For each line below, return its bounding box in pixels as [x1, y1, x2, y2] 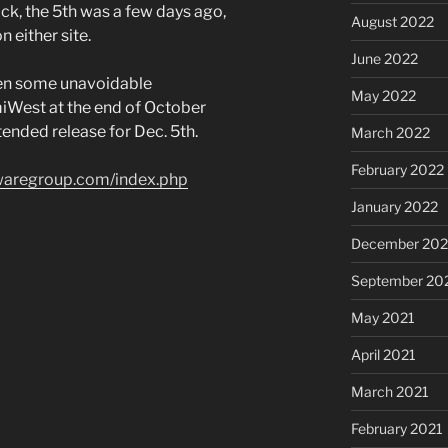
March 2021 [350, 382, 429, 400]
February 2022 [350, 160, 444, 178]
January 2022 [350, 197, 438, 215]
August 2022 [350, 12, 434, 30]
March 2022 [350, 123, 430, 141]
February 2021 [350, 419, 443, 437]
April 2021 [350, 345, 416, 363]
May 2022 [350, 86, 416, 104]
